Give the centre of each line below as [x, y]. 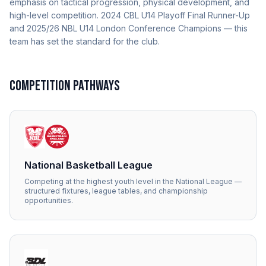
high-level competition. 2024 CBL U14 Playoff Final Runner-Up [130, 15]
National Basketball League [88, 165]
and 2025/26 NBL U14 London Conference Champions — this [129, 28]
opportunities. [49, 200]
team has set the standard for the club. [85, 41]
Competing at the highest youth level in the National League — [133, 181]
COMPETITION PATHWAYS [65, 85]
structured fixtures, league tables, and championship [116, 191]
